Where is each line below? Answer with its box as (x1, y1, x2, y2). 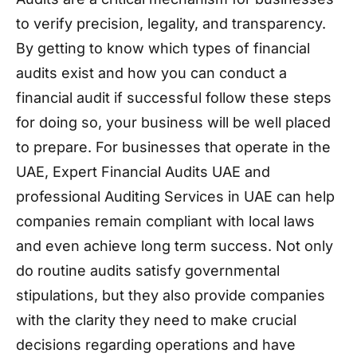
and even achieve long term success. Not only (16, 237, 333, 254)
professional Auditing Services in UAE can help (16, 188, 335, 205)
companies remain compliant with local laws (16, 213, 315, 229)
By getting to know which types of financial (16, 40, 310, 57)
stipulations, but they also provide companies (16, 287, 325, 304)
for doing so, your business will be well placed (16, 114, 331, 131)
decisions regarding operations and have (16, 336, 296, 353)
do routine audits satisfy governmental (16, 262, 280, 279)
